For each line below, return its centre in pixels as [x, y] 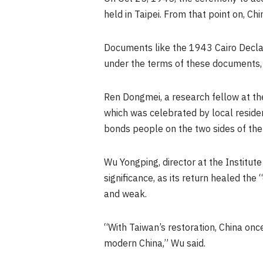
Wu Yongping [131, 163]
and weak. [125, 194]
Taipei [147, 15]
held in [119, 15]
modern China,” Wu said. [155, 244]
